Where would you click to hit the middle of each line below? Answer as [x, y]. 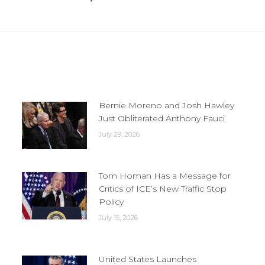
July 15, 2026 [118, 218]
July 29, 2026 [119, 134]
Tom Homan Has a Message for [164, 176]
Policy [111, 202]
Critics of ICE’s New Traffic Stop [162, 189]
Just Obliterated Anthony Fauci [161, 118]
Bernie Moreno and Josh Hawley [166, 105]
